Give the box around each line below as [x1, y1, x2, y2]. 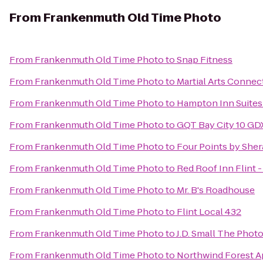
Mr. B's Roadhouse [177, 184, 255, 196]
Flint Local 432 [177, 205, 241, 218]
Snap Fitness [177, 53, 232, 66]
